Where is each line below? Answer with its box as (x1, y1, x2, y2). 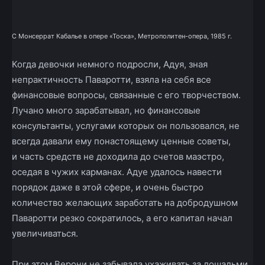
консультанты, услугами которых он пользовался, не (12, 120, 240, 132)
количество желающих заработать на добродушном (12, 197, 238, 209)
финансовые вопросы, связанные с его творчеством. (12, 89, 241, 101)
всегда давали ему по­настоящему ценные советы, (12, 135, 231, 147)
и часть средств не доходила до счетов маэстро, (12, 151, 224, 163)
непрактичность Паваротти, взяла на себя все (12, 74, 211, 86)
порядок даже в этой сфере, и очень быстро (12, 182, 203, 193)
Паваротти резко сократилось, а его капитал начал (12, 212, 232, 224)
